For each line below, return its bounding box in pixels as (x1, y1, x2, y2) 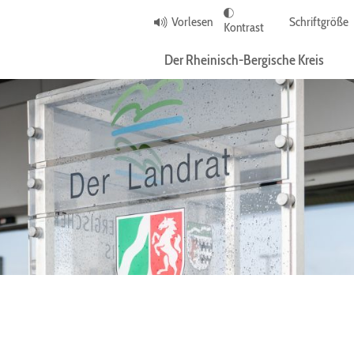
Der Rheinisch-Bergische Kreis (164, 51, 324, 70)
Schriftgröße (288, 14, 348, 30)
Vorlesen (171, 14, 213, 30)
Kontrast (223, 20, 264, 36)
